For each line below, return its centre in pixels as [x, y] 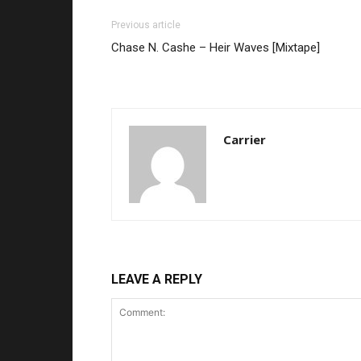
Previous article [146, 25]
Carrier [245, 140]
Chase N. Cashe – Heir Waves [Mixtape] [216, 48]
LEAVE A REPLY [157, 280]
